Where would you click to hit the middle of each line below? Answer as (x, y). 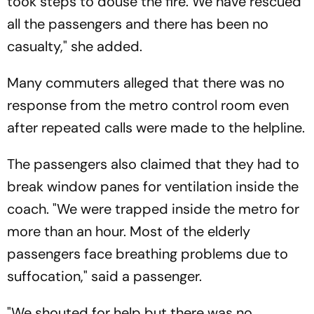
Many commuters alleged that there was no (146, 83)
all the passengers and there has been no (138, 24)
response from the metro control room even (148, 105)
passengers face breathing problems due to (148, 254)
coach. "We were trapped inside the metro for (153, 209)
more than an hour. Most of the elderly (129, 232)
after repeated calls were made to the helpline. (156, 128)
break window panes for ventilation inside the (153, 187)
